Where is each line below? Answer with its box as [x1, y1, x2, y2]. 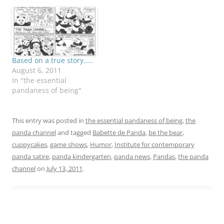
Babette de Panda [92, 128, 145, 137]
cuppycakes [12, 140, 47, 149]
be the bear [148, 128, 182, 137]
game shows [50, 140, 87, 149]
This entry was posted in [12, 116, 85, 125]
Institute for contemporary [114, 140, 194, 149]
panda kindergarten [52, 152, 111, 161]
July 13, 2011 [46, 164, 82, 173]
